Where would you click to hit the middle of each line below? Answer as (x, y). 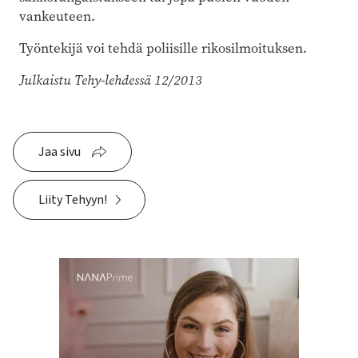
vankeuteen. (57, 16)
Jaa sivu (60, 151)
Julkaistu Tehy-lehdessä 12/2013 (111, 80)
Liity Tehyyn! (73, 199)
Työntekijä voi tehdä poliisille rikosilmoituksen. (163, 48)
